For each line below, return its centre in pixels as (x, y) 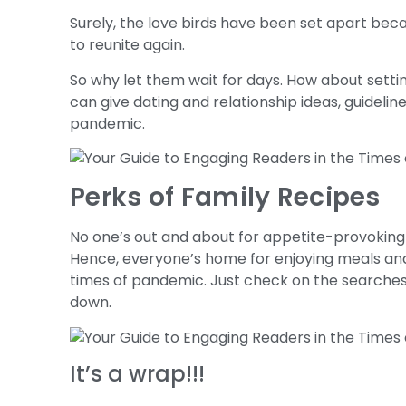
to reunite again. (128, 45)
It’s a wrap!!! (138, 374)
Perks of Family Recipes (225, 198)
